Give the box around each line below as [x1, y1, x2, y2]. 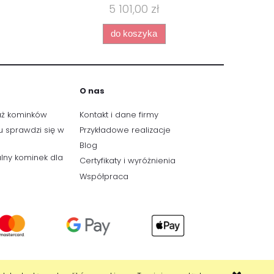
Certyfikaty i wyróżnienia [80, 155, 176, 167]
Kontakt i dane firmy [80, 108, 158, 120]
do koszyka [111, 28, 158, 39]
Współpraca [80, 170, 128, 182]
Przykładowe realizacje [80, 124, 171, 136]
